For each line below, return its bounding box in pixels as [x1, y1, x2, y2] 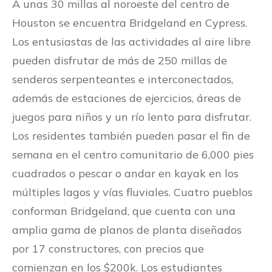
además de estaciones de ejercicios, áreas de [12, 91, 241, 106]
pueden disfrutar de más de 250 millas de [12, 53, 227, 68]
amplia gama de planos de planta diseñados [12, 223, 242, 237]
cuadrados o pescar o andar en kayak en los [12, 166, 239, 181]
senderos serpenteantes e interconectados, [12, 72, 233, 87]
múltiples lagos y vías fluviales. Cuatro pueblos [12, 185, 253, 200]
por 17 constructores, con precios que [12, 242, 204, 256]
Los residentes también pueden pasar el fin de [12, 129, 250, 143]
